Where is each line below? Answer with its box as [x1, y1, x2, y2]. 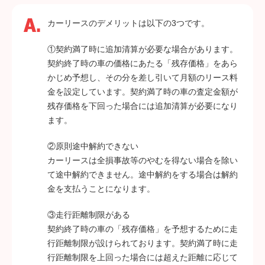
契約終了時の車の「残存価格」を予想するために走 [47, 224, 238, 234]
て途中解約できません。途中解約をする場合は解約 [47, 170, 238, 180]
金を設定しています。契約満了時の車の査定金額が [47, 87, 238, 97]
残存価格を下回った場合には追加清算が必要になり [47, 101, 238, 111]
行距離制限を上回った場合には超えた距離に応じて [47, 253, 238, 263]
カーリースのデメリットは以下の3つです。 [47, 18, 209, 28]
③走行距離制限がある [47, 210, 130, 220]
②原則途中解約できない [47, 141, 138, 151]
